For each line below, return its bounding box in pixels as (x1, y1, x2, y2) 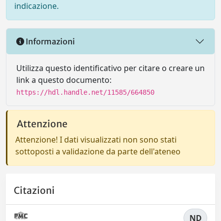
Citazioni (14, 184, 55, 197)
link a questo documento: (16, 74, 111, 85)
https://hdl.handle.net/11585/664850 (16, 88, 154, 96)
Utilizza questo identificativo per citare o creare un (16, 63, 205, 74)
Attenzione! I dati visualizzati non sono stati (15, 134, 177, 145)
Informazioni (24, 36, 75, 46)
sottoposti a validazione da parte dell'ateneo (15, 146, 181, 157)
